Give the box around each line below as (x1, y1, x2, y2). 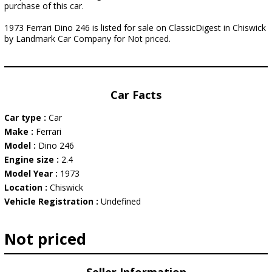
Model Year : (4, 168, 60, 179)
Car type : (4, 112, 49, 123)
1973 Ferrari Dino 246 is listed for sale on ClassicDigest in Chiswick (4, 22, 266, 33)
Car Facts (110, 87, 161, 102)
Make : (4, 126, 36, 137)
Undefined (101, 195, 141, 207)
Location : (4, 182, 50, 193)
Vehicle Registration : (4, 195, 101, 207)
